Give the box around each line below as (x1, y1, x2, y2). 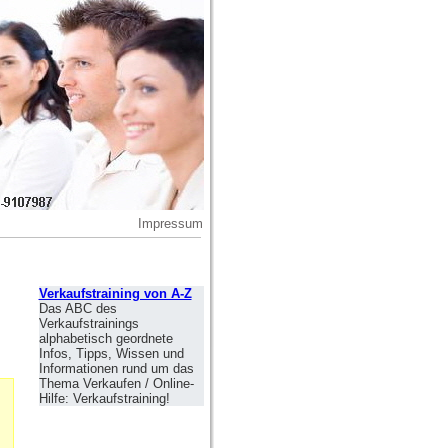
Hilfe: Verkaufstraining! (38, 391, 170, 406)
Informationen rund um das (38, 361, 194, 376)
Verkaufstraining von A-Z (38, 286, 192, 301)
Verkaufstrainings (38, 316, 139, 331)
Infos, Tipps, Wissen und (38, 346, 184, 361)
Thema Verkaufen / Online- (38, 376, 194, 391)
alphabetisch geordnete (38, 331, 173, 346)
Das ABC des (38, 301, 117, 316)
